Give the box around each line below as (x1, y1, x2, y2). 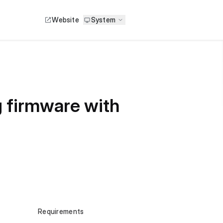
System (91, 15, 115, 24)
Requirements (38, 207, 84, 216)
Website (52, 15, 79, 24)
